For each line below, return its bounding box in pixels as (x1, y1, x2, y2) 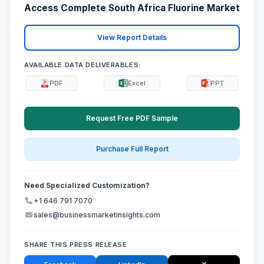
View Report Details (97, 33, 167, 42)
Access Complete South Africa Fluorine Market (24, 2, 240, 14)
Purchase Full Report (95, 144, 169, 154)
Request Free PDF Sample (86, 113, 178, 123)
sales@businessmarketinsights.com (34, 210, 160, 220)
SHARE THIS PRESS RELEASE (24, 240, 127, 249)
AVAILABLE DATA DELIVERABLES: (24, 60, 141, 69)
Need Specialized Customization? (24, 181, 150, 190)
